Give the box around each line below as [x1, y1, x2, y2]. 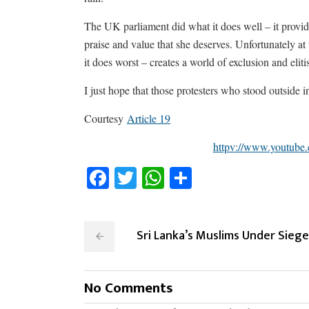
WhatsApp [164, 163, 275, 192]
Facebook [109, 163, 206, 192]
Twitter [137, 163, 215, 192]
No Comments [84, 276, 173, 300]
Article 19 [127, 111, 170, 126]
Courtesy [84, 111, 127, 126]
